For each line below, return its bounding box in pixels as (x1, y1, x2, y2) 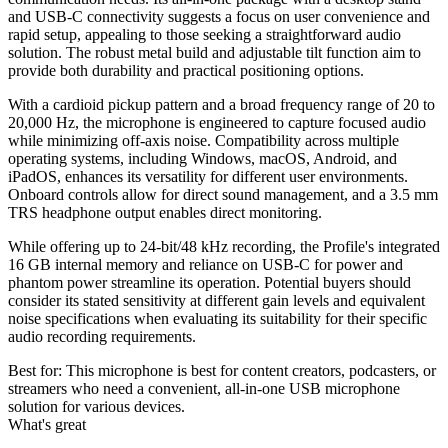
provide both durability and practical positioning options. (8, 61, 364, 79)
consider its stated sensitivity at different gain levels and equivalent (8, 291, 425, 309)
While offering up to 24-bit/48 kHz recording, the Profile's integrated (8, 237, 440, 255)
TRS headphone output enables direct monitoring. (8, 203, 322, 221)
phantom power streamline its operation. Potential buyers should (8, 273, 411, 291)
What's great (8, 415, 86, 433)
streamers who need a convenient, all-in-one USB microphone (8, 379, 400, 397)
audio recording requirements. (8, 327, 196, 345)
